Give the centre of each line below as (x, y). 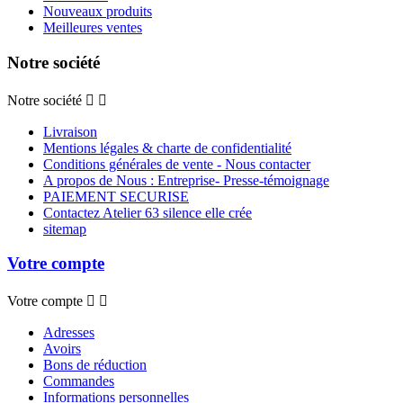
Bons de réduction (95, 365)
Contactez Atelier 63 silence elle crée (148, 212)
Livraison (70, 131)
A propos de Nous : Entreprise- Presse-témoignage (186, 180)
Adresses (69, 333)
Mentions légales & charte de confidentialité (167, 148)
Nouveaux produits (98, 12)
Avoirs (62, 349)
